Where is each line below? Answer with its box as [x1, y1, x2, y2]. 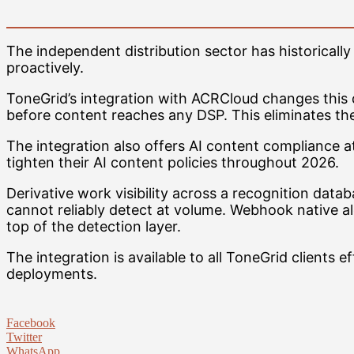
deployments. [6, 265, 97, 283]
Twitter [6, 330, 42, 345]
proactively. [6, 59, 84, 77]
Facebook [6, 316, 55, 330]
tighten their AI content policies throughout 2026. [6, 154, 339, 171]
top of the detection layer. [6, 218, 181, 235]
